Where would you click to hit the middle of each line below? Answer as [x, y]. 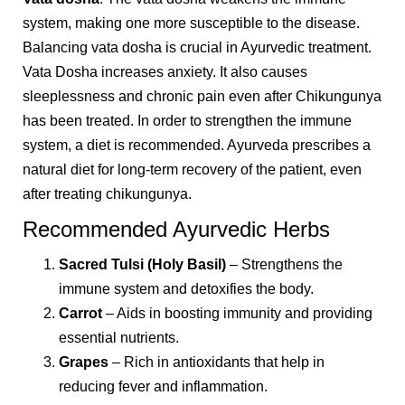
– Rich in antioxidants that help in [217, 363]
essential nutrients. [119, 338]
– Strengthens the [284, 265]
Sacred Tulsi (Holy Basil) [142, 265]
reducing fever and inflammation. [163, 387]
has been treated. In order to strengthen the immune [187, 121]
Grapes [84, 363]
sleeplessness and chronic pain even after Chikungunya [202, 97]
